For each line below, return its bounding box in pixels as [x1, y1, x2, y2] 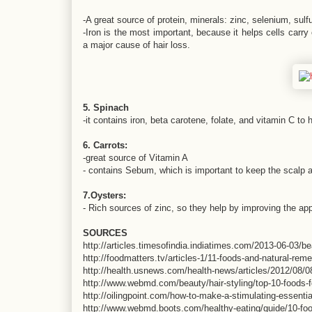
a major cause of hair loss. [83, 40, 190, 50]
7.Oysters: [83, 190, 126, 201]
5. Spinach [83, 102, 129, 113]
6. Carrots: [83, 140, 127, 150]
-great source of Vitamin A [83, 153, 188, 163]
